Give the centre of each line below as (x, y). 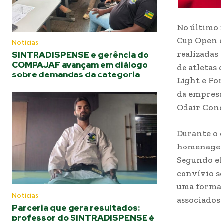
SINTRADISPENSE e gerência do (80, 55)
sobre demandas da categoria (76, 74)
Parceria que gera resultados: (76, 207)
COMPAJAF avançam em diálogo (80, 64)
